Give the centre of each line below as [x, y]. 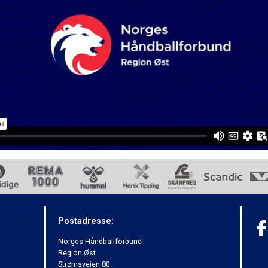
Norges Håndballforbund [100, 241]
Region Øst [77, 252]
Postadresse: [86, 221]
